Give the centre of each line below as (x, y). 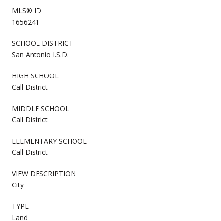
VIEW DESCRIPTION (44, 173)
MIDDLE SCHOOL (40, 108)
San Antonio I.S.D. (40, 54)
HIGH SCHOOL (35, 75)
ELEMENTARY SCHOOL (49, 141)
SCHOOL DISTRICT (42, 43)
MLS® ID (27, 10)
